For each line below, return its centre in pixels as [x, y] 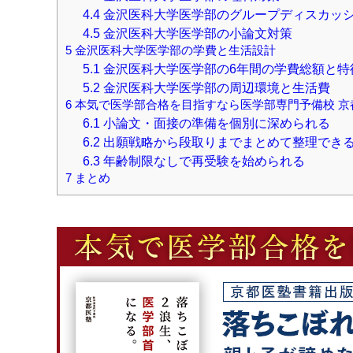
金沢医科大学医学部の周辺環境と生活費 [215, 87]
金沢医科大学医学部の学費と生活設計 [174, 50]
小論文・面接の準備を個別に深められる [215, 123]
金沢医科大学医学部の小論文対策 [196, 33]
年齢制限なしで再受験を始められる [202, 160]
